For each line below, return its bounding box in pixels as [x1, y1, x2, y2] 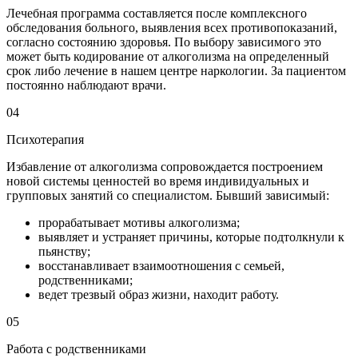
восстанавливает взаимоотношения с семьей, [38, 259, 284, 273]
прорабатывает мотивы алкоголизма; [38, 216, 240, 230]
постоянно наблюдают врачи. [6, 78, 166, 93]
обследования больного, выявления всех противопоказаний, [6, 21, 337, 35]
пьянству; [38, 245, 90, 259]
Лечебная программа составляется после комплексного [6, 6, 307, 21]
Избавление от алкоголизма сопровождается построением [6, 160, 323, 174]
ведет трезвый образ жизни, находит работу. [38, 288, 279, 302]
